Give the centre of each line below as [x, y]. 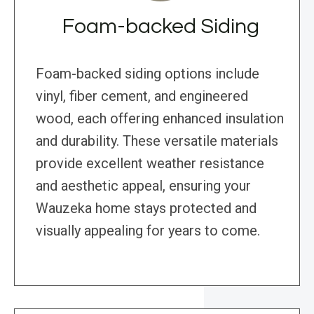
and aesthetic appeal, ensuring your [143, 186]
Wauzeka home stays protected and [146, 209]
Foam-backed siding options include [148, 74]
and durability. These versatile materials [157, 141]
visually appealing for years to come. [148, 231]
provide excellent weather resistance [150, 164]
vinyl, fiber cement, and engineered [142, 96]
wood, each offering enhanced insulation [160, 119]
